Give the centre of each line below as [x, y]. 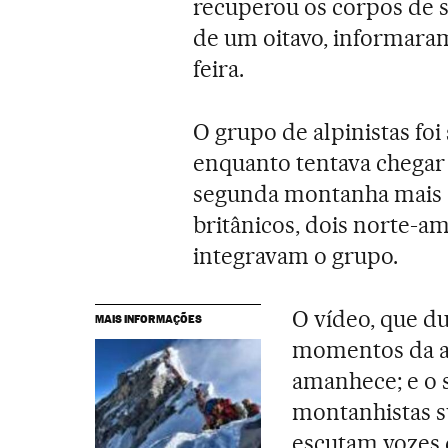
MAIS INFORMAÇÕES [148, 318]
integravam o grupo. [295, 255]
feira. [219, 68]
